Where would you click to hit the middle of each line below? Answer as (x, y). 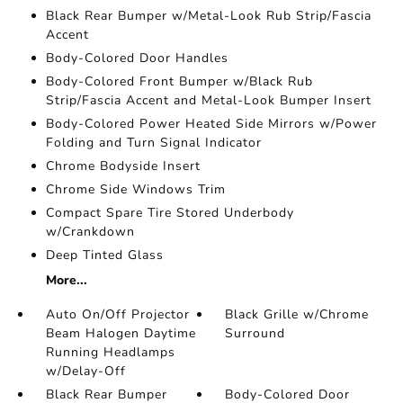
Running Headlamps (110, 353)
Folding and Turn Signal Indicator (153, 143)
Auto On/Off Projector (117, 315)
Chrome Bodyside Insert (123, 166)
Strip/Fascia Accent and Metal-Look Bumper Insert (208, 101)
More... (66, 281)
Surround (255, 334)
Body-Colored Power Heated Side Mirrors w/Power (211, 124)
